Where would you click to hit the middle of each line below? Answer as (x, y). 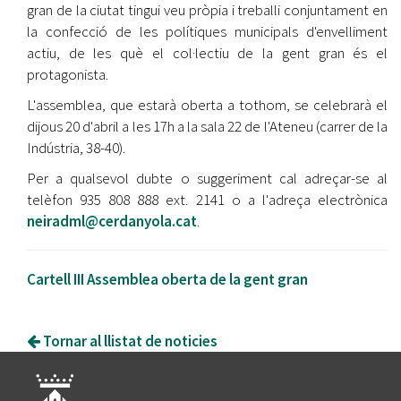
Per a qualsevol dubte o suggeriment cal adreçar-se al (207, 179)
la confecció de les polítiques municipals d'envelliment (207, 32)
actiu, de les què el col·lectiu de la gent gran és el (207, 53)
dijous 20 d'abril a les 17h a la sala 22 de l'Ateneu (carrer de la (207, 127)
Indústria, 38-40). (76, 148)
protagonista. (68, 75)
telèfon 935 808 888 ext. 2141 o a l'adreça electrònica (207, 200)
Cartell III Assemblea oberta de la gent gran (167, 280)
